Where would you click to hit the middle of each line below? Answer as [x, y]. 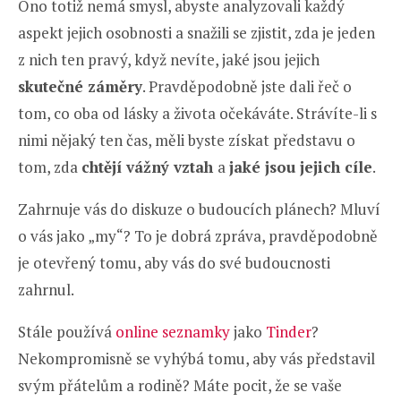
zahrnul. [46, 289]
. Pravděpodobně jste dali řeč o [247, 86]
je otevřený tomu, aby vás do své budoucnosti [174, 262]
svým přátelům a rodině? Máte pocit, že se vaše [180, 385]
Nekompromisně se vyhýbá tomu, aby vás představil [196, 358]
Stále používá [67, 331]
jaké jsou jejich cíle [301, 166]
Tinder [289, 331]
